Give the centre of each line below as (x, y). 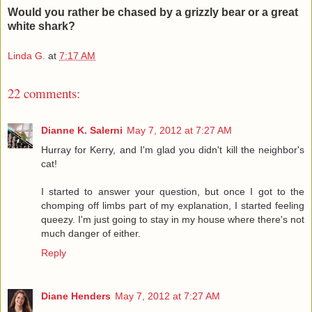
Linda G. (26, 56)
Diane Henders (76, 296)
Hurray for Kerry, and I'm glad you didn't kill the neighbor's (173, 149)
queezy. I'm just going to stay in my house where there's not (173, 219)
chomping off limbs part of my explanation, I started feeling (173, 205)
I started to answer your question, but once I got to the (173, 191)
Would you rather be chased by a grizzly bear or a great (153, 12)
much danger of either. (91, 233)
